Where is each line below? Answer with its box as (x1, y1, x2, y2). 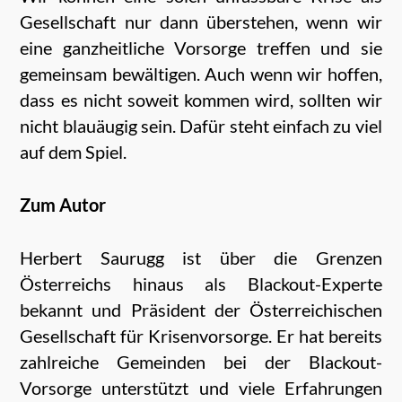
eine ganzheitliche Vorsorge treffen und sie (20, 36, 382, 58)
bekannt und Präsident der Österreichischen (20, 298, 382, 320)
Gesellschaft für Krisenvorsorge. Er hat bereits (20, 324, 382, 346)
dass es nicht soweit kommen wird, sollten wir (20, 88, 382, 110)
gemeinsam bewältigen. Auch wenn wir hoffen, (20, 62, 382, 84)
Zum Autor (20, 193, 107, 215)
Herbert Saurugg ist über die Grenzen (20, 246, 382, 268)
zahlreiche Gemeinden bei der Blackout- (20, 350, 382, 372)
